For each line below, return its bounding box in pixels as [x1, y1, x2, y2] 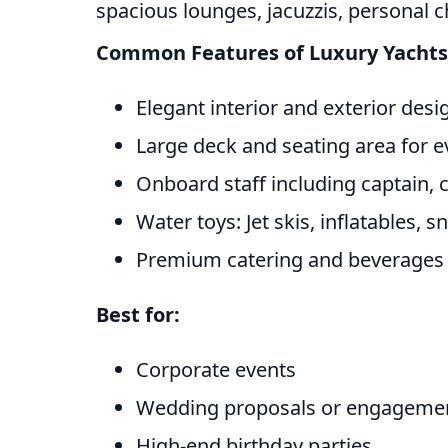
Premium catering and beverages [136, 246, 444, 274]
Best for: [96, 301, 180, 329]
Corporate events [136, 356, 296, 384]
